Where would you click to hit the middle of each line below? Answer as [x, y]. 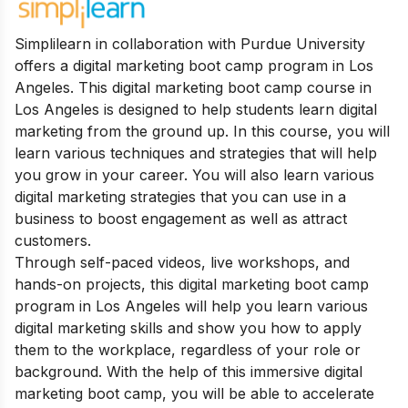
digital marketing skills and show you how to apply [188, 328]
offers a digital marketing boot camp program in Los [194, 66]
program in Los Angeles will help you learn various [191, 306]
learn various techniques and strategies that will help [196, 153]
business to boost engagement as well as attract [181, 219]
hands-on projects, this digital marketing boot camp [192, 285]
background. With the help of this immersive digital [189, 372]
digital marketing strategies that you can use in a [180, 197]
